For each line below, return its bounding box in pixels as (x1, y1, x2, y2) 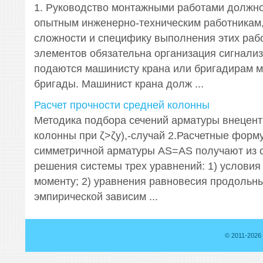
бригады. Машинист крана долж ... (33, 78, 204, 90)
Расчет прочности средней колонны (33, 99, 210, 111)
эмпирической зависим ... (33, 191, 158, 203)
